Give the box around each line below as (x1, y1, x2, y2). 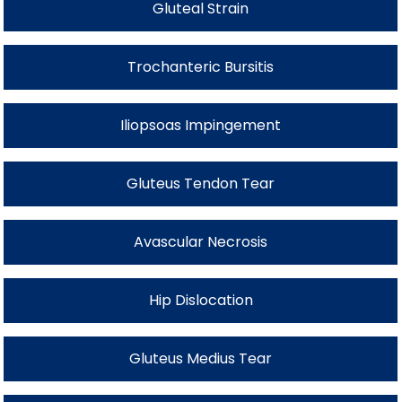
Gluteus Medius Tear (129, 347, 273, 369)
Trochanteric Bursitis (127, 56, 275, 77)
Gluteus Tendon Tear (127, 172, 275, 194)
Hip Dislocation (148, 289, 253, 310)
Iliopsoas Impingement (120, 114, 282, 135)
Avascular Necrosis (134, 231, 268, 252)
